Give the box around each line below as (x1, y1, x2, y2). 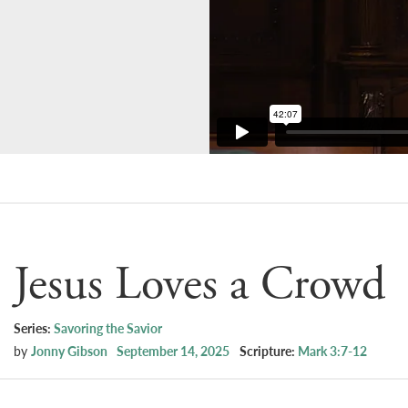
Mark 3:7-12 (298, 342, 367, 361)
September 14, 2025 (117, 342, 229, 361)
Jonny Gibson (31, 342, 107, 361)
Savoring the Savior (54, 319, 162, 338)
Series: (14, 319, 54, 338)
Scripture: (240, 342, 298, 361)
